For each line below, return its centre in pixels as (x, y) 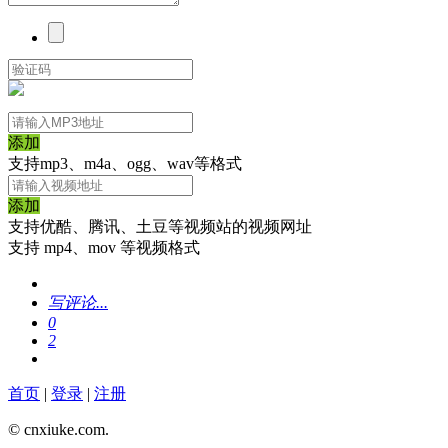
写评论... (78, 302)
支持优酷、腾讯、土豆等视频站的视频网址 (160, 226)
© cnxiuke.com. (58, 429)
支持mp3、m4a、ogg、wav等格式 (125, 163)
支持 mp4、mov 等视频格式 (104, 247)
